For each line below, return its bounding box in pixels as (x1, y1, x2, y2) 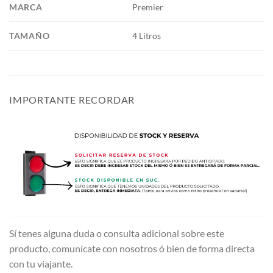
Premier (132, 1, 164, 12)
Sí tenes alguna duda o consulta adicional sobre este (9, 227, 224, 239)
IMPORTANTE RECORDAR (9, 93, 135, 105)
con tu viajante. (9, 258, 73, 270)
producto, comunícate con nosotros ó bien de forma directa (9, 243, 255, 255)
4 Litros (132, 30, 161, 41)
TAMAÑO (9, 30, 50, 41)
